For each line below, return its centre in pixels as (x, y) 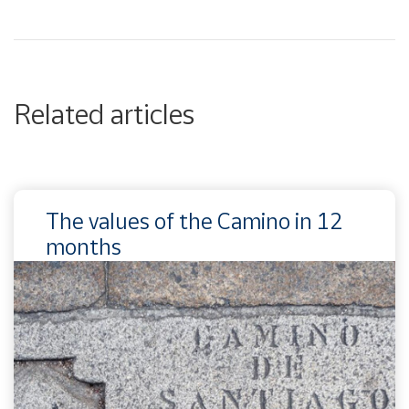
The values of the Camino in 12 (194, 220)
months (84, 246)
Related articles (104, 114)
